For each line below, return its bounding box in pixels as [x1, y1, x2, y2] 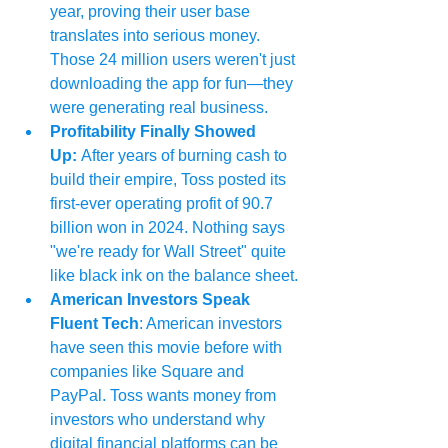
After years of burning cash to [81, 147, 291, 165]
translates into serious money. [50, 27, 264, 45]
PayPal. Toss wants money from [50, 387, 280, 405]
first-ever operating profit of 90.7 [50, 195, 277, 213]
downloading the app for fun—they [50, 75, 297, 93]
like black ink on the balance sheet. [50, 267, 298, 285]
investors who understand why [50, 411, 269, 429]
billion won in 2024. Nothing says [50, 219, 289, 237]
